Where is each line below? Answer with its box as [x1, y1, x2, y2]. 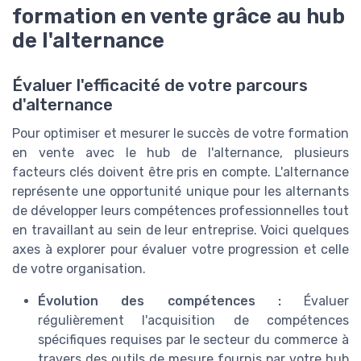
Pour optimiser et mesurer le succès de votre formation [12, 125, 349, 141]
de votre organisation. [12, 260, 146, 276]
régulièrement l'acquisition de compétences [38, 312, 349, 328]
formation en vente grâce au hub [12, 3, 345, 28]
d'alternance [12, 94, 113, 114]
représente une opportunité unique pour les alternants [12, 183, 349, 199]
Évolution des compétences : [38, 293, 281, 309]
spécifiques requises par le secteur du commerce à [38, 331, 349, 347]
